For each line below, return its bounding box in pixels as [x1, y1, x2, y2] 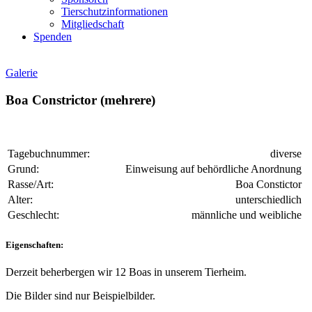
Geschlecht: [8, 209, 59, 221]
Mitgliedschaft [61, 18, 124, 30]
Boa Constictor [235, 178, 302, 191]
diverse [270, 148, 302, 160]
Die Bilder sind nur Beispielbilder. [6, 289, 155, 302]
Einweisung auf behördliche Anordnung [125, 163, 302, 175]
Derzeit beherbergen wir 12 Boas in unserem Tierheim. [6, 265, 249, 278]
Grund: [8, 163, 39, 175]
